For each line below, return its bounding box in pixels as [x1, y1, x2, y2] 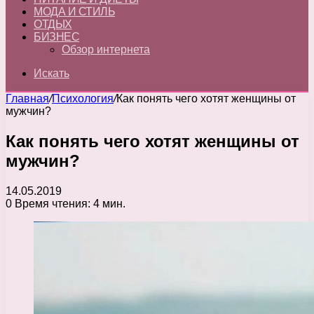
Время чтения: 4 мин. [12, 197, 125, 210]
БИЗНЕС [34, 31, 79, 43]
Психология [52, 93, 114, 104]
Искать [34, 67, 69, 79]
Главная [6, 93, 49, 104]
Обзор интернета [62, 43, 150, 55]
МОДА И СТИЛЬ [34, 6, 115, 18]
